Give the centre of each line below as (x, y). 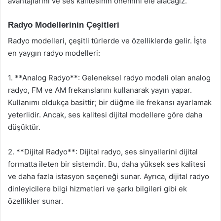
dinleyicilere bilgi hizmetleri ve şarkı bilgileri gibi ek (97, 189)
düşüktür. (24, 127)
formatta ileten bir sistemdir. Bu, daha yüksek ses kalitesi (107, 164)
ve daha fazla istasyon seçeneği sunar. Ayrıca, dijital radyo (109, 176)
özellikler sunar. (36, 201)
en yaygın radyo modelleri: (54, 53)
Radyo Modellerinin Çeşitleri (64, 25)
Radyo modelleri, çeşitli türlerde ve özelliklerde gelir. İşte (107, 41)
